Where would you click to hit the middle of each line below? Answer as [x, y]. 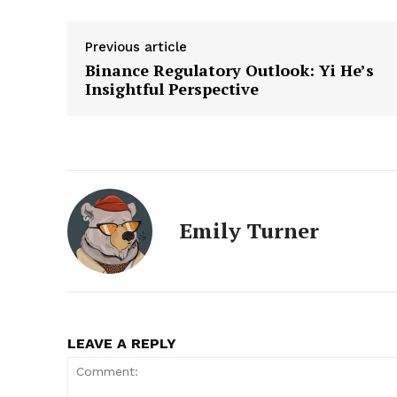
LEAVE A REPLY [122, 343]
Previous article [136, 47]
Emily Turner [249, 230]
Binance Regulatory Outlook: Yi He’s [230, 70]
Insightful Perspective [172, 88]
